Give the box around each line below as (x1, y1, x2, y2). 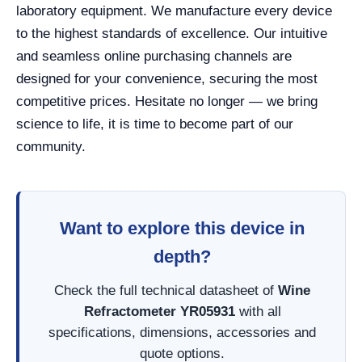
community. (16, 139, 86, 155)
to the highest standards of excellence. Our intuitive (16, 26, 327, 42)
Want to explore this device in (60, 218, 305, 239)
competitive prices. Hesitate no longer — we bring (16, 94, 318, 110)
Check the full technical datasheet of (54, 283, 278, 299)
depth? (154, 246, 211, 267)
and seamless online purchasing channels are (16, 48, 292, 65)
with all (234, 304, 281, 320)
